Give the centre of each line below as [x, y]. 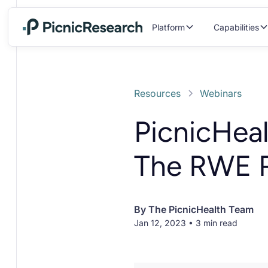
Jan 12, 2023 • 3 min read [186, 223]
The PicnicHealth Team [201, 209]
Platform [168, 27]
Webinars [221, 93]
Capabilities [236, 27]
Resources [157, 93]
